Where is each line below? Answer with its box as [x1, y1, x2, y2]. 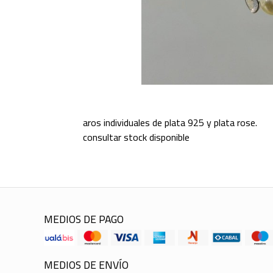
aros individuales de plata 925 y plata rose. [82, 113, 257, 132]
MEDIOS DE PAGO [44, 209, 124, 230]
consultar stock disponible [82, 128, 190, 147]
